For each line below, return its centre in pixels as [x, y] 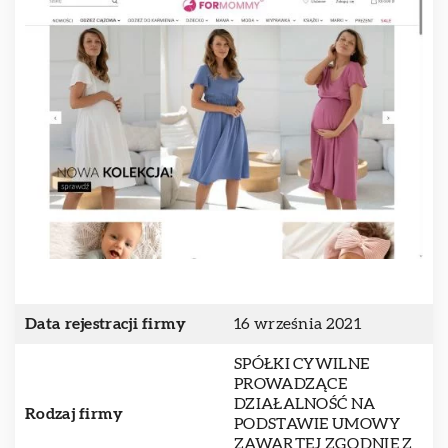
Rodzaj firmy [74, 414]
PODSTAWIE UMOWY [317, 424]
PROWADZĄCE [291, 384]
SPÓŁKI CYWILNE [302, 364]
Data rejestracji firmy [106, 324]
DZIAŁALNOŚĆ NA [305, 404]
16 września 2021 [297, 324]
